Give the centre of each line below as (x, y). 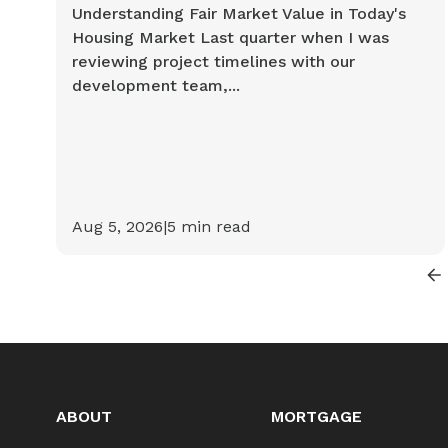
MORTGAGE (317, 417)
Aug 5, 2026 (117, 227)
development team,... (156, 86)
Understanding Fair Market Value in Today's (239, 14)
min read (213, 227)
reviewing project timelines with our (213, 62)
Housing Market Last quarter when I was (230, 38)
